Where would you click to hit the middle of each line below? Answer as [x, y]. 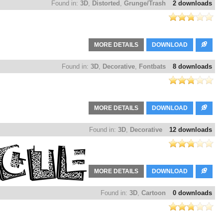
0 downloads [192, 193]
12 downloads [191, 130]
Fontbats [152, 67]
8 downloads [192, 67]
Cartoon [154, 193]
